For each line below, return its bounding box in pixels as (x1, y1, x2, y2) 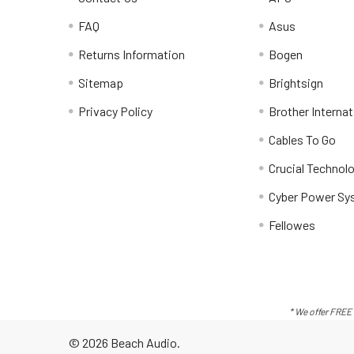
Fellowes (269, 217, 316, 232)
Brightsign (269, 74, 324, 90)
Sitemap (78, 74, 123, 90)
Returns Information (78, 46, 185, 62)
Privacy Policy (78, 103, 153, 119)
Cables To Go (269, 131, 337, 147)
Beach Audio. (108, 335, 180, 351)
